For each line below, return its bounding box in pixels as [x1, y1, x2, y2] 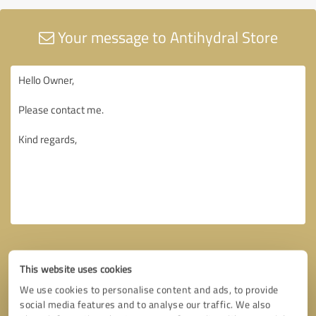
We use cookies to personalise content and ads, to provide [20, 283, 279, 296]
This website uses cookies [20, 262, 133, 276]
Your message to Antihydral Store [54, 25, 278, 48]
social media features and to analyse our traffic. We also [20, 298, 271, 311]
